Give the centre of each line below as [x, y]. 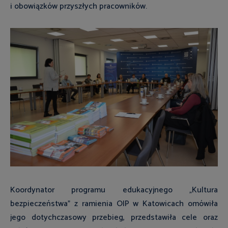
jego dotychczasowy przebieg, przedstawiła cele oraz [114, 218]
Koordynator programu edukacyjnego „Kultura [114, 190]
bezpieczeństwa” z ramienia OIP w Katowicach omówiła [114, 204]
